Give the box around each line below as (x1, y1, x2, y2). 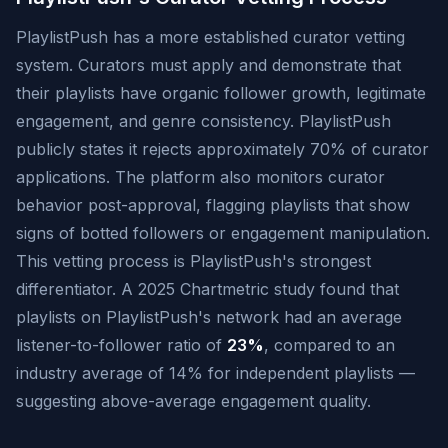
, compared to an (264, 335, 395, 355)
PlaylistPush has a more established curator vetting (16, 27, 405, 47)
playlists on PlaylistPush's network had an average (16, 307, 402, 327)
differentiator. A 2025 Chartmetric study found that (16, 279, 399, 299)
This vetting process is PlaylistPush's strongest (16, 251, 371, 271)
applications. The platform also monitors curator (16, 167, 385, 187)
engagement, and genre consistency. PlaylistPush (16, 111, 391, 131)
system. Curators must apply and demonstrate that (16, 55, 401, 75)
